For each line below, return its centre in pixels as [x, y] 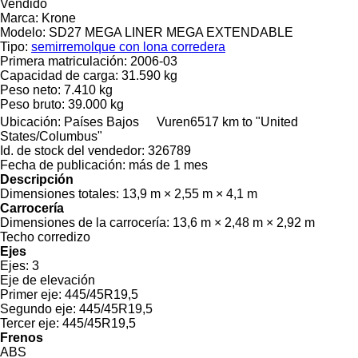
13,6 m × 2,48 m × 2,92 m [244, 222]
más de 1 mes [168, 165]
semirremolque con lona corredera [128, 46]
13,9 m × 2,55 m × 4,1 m [190, 193]
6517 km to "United [244, 121]
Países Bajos [101, 121]
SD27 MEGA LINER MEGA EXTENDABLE [171, 32]
